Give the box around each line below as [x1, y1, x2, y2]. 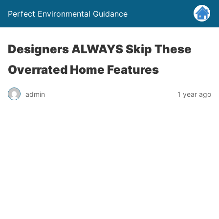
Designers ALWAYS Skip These [8, 42, 192, 56]
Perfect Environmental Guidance [8, 9, 128, 19]
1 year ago [177, 89, 211, 98]
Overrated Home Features [8, 63, 159, 77]
